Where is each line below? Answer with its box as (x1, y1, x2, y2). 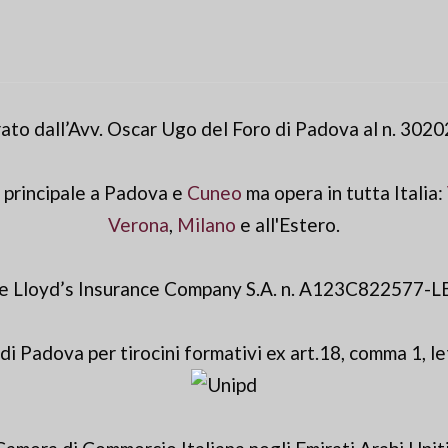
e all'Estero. (236, 213, 340, 237)
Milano (177, 213, 236, 237)
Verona (108, 213, 169, 237)
